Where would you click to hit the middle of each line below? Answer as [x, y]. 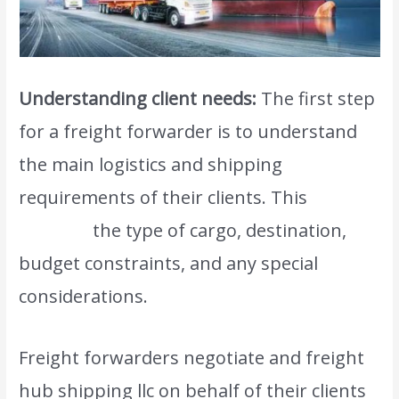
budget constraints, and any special [169, 264]
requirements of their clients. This [163, 198]
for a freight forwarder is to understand [188, 132]
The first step [318, 99]
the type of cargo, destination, [220, 231]
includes [56, 231]
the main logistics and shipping [151, 165]
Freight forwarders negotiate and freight [192, 358]
